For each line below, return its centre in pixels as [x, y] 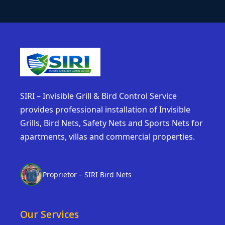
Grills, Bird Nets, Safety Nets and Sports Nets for [111, 123]
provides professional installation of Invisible [105, 110]
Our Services [49, 215]
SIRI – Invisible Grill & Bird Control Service [98, 96]
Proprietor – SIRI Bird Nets [87, 175]
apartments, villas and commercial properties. [107, 137]
